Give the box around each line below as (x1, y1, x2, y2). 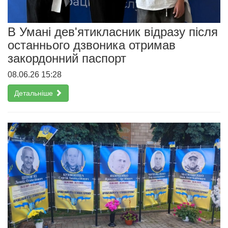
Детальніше (14, 89, 55, 98)
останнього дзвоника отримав (8, 38, 176, 52)
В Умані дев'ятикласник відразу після (8, 25, 218, 39)
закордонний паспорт (8, 51, 126, 66)
